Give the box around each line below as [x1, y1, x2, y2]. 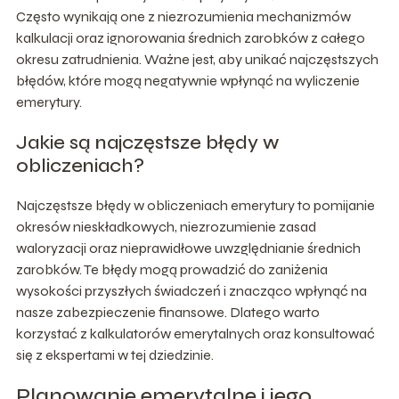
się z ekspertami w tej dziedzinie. [15, 346, 214, 363]
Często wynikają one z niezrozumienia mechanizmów [15, 7, 351, 25]
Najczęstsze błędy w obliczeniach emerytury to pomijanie [15, 196, 375, 214]
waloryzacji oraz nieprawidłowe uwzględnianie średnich [15, 239, 361, 256]
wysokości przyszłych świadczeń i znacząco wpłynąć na [15, 281, 367, 299]
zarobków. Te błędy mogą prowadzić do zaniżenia [15, 260, 328, 278]
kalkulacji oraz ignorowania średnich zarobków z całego [15, 28, 365, 46]
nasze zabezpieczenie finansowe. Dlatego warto [15, 303, 320, 321]
